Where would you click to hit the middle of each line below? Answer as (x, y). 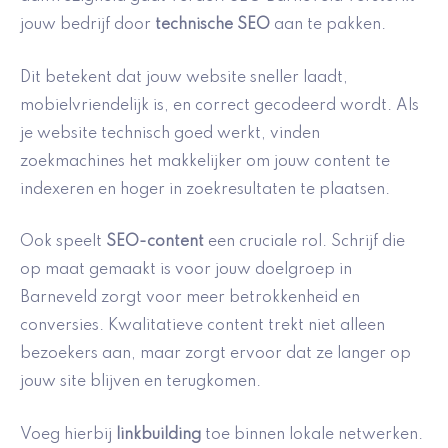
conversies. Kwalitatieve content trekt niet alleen (202, 326)
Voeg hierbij (68, 434)
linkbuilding (158, 434)
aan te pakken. (328, 25)
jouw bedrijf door (87, 25)
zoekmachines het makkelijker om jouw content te (205, 161)
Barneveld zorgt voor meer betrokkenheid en (190, 298)
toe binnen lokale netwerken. (312, 434)
